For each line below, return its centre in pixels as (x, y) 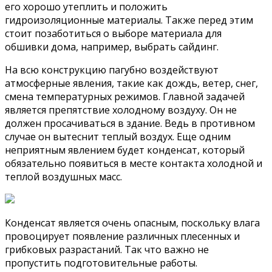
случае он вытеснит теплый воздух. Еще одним (118, 137)
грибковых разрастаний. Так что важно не (107, 250)
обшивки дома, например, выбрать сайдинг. (112, 47)
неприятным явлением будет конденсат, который (125, 150)
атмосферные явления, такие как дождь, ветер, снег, (131, 83)
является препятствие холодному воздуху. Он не (121, 110)
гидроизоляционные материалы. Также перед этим (129, 20)
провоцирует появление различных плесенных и (122, 236)
